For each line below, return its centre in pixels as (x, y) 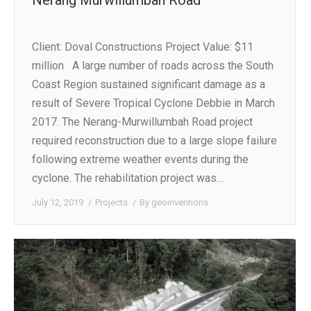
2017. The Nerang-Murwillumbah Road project (142, 121)
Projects (111, 202)
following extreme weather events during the (140, 159)
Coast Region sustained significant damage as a (149, 84)
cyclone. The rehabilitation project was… (128, 178)
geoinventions (180, 202)
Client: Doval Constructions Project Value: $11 (143, 47)
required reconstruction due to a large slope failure (154, 140)
